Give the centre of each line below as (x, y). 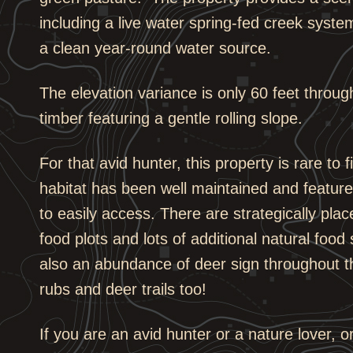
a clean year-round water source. (160, 48)
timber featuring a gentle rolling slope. (171, 119)
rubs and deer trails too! (123, 290)
